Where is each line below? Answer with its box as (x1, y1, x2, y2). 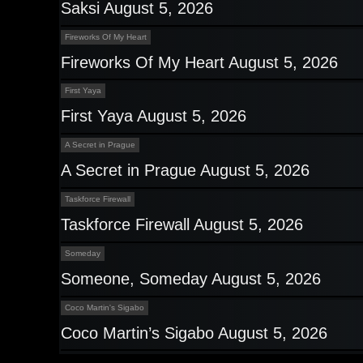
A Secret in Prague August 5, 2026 (61, 161, 310, 180)
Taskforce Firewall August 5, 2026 (61, 216, 303, 234)
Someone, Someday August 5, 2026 (61, 270, 321, 288)
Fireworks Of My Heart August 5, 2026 (61, 53, 338, 72)
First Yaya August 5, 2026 (61, 107, 246, 126)
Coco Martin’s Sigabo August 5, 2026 (61, 324, 327, 343)
